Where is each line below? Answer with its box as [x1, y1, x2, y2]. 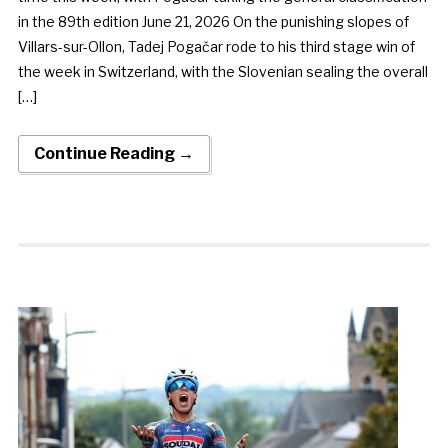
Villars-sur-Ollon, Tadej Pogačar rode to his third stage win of [17, 37, 415, 55]
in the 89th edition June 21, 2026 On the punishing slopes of [17, 12, 409, 30]
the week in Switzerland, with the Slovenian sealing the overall [17, 62, 428, 80]
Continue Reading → [33, 143, 194, 163]
